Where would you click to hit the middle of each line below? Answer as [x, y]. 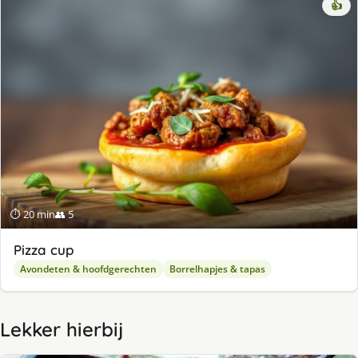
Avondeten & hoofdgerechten [88, 269]
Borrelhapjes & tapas [217, 269]
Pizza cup [44, 250]
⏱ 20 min [33, 215]
